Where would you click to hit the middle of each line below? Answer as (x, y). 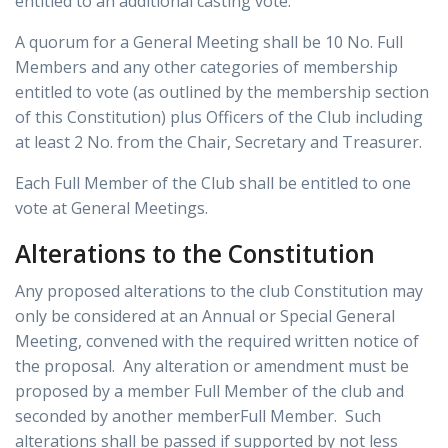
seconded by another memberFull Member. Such (198, 416)
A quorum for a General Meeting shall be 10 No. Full (209, 42)
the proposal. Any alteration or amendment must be (212, 366)
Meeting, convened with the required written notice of (217, 341)
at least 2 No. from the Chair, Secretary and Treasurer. (218, 142)
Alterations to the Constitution (195, 254)
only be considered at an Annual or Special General (205, 316)
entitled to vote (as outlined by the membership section (222, 92)
